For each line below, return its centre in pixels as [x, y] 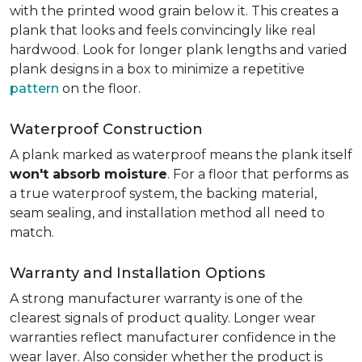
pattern [34, 88]
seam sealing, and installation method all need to [167, 213]
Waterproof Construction [106, 129]
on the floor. [100, 88]
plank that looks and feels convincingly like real [163, 30]
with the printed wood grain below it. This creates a [174, 11]
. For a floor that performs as [258, 174]
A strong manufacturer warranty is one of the [156, 299]
